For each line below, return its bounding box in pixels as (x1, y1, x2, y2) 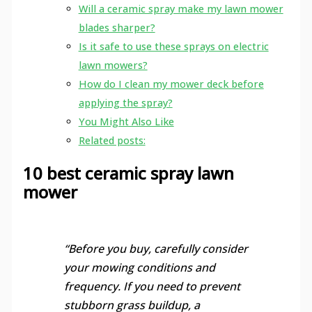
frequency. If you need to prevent (63, 279, 240, 295)
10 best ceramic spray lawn (22, 161, 234, 185)
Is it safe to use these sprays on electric (78, 40, 269, 54)
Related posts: (78, 134, 146, 148)
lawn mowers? (78, 58, 148, 72)
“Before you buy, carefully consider (63, 241, 248, 257)
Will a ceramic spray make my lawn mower (78, 2, 283, 16)
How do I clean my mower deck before (78, 77, 264, 91)
